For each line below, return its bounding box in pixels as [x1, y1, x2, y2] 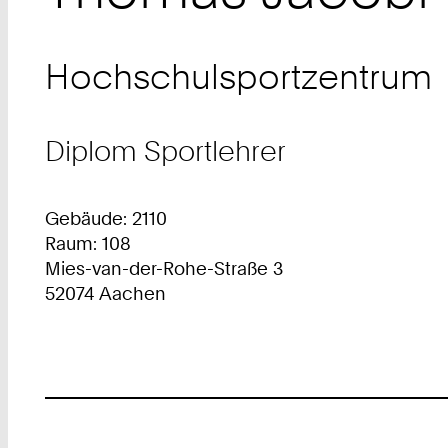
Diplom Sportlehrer [45, 134, 287, 169]
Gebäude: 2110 [45, 207, 168, 230]
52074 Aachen [45, 282, 167, 305]
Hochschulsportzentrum [45, 56, 433, 98]
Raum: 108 [45, 232, 132, 255]
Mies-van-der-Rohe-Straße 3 [45, 257, 284, 280]
